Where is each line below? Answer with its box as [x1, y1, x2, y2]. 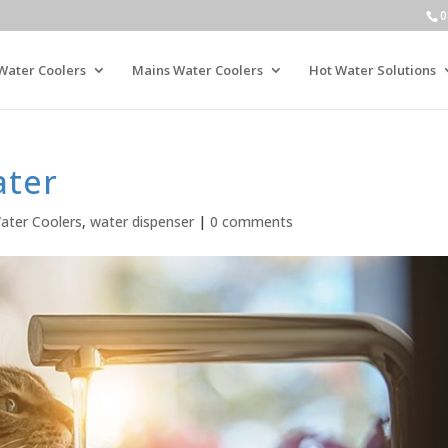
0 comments [209, 212, 293, 231]
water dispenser [89, 212, 194, 231]
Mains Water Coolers [131, 61, 263, 79]
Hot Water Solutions [308, 61, 436, 79]
